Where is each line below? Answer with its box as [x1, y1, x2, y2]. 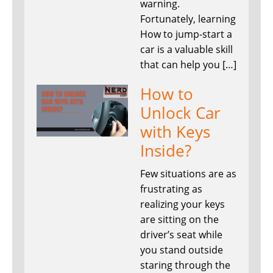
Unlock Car [140, 102, 221, 124]
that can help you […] [140, 58, 236, 72]
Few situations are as [140, 167, 236, 181]
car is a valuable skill [140, 43, 233, 57]
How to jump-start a [140, 27, 232, 41]
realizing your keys [140, 197, 225, 211]
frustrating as [140, 182, 202, 196]
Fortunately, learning [140, 12, 236, 26]
